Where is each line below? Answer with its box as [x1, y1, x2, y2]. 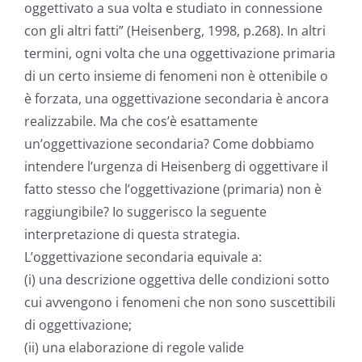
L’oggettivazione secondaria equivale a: [24, 248, 262, 267]
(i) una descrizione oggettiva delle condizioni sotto [24, 271, 330, 289]
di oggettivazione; [24, 316, 132, 335]
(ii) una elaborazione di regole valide [24, 339, 244, 357]
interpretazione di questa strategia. [24, 225, 240, 244]
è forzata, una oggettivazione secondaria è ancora [24, 90, 329, 108]
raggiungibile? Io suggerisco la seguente [24, 203, 267, 221]
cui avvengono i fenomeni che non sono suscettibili [24, 293, 335, 312]
